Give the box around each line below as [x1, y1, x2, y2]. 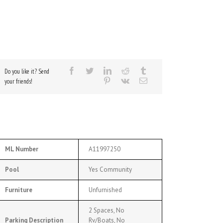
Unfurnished [88, 186, 122, 195]
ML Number [4, 145, 38, 154]
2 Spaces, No [88, 206, 124, 215]
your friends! [4, 77, 32, 86]
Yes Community [88, 165, 132, 174]
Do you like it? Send [4, 67, 49, 76]
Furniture [4, 186, 32, 195]
